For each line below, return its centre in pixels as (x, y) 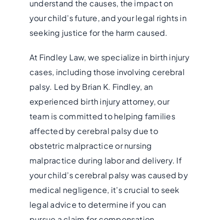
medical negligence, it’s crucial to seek (104, 190)
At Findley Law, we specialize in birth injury (109, 57)
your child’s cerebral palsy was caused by (109, 175)
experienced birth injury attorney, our (99, 101)
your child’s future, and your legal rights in (108, 18)
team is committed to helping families (102, 116)
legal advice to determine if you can (98, 204)
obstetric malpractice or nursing (91, 145)
